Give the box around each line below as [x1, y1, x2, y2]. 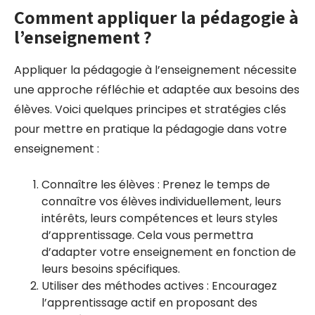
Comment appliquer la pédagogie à [14, 5, 299, 29]
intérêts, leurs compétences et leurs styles [41, 210, 278, 226]
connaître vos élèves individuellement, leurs [41, 193, 281, 210]
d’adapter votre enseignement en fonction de [41, 244, 296, 260]
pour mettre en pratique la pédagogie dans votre [14, 121, 287, 137]
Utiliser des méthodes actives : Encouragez [41, 278, 277, 294]
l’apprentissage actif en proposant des [41, 295, 257, 311]
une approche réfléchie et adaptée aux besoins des [14, 82, 300, 98]
